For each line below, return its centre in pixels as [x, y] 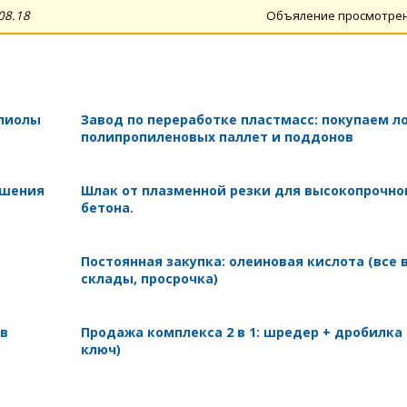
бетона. [107, 207]
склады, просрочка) [149, 278]
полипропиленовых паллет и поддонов [217, 136]
